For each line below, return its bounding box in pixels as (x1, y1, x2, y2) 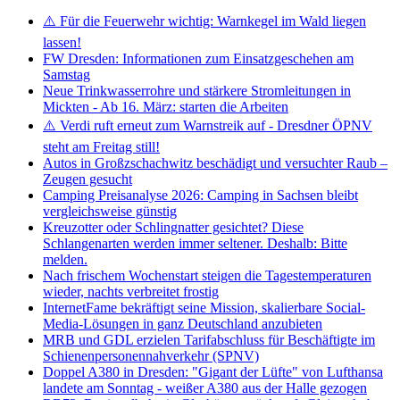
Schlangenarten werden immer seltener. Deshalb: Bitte (43, 235, 347, 251)
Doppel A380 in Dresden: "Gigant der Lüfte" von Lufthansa (43, 363, 383, 379)
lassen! (43, 34, 81, 50)
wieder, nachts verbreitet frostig (43, 283, 219, 299)
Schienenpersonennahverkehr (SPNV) (43, 347, 259, 363)
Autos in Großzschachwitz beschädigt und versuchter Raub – (43, 154, 387, 171)
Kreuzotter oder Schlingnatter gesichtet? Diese (43, 219, 304, 235)
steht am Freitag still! (43, 138, 160, 154)
